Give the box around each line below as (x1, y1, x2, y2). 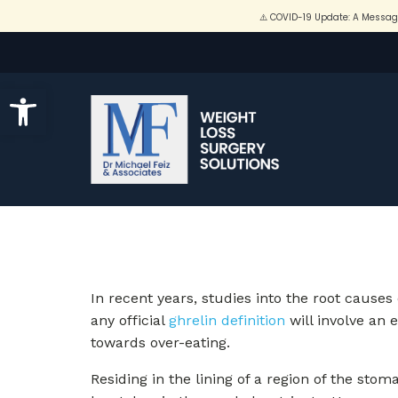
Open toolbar (8, 80, 107, 114)
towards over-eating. (91, 334, 230, 351)
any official (91, 312, 169, 329)
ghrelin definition (169, 312, 285, 329)
